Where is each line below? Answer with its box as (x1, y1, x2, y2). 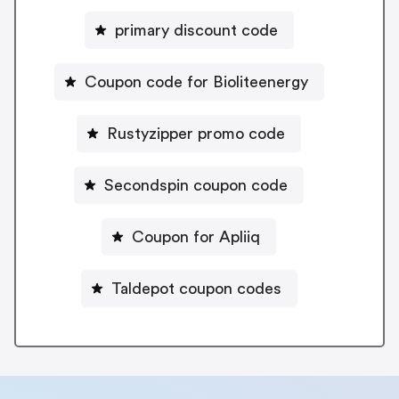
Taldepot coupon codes (110, 280, 281, 297)
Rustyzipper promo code (107, 125, 285, 142)
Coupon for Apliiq (132, 228, 260, 245)
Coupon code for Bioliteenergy (84, 73, 308, 90)
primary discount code (114, 21, 278, 38)
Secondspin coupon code (104, 176, 288, 193)
